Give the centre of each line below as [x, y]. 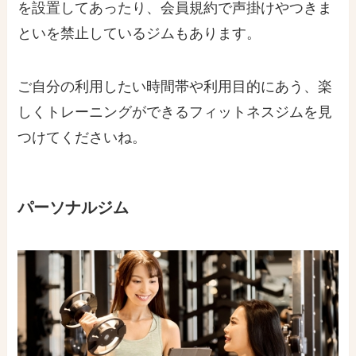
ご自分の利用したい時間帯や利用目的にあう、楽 [175, 87]
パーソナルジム [74, 208]
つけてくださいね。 [82, 138]
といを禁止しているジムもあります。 [139, 33]
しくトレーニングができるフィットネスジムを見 [175, 112]
